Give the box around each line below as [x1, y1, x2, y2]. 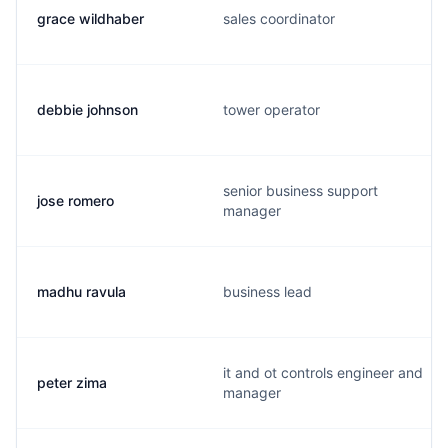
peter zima [37, 374, 107, 391]
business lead [223, 283, 312, 300]
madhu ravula [37, 283, 126, 300]
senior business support [223, 182, 378, 199]
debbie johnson [37, 101, 138, 118]
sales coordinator [223, 10, 335, 27]
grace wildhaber [37, 10, 144, 27]
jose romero [37, 192, 114, 209]
